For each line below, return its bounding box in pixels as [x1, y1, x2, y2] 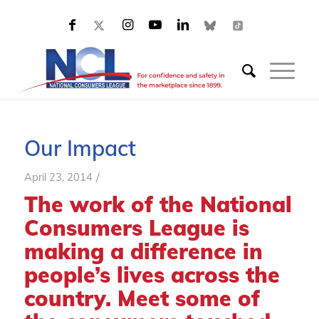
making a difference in [23, 238, 263, 265]
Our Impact [23, 135, 136, 162]
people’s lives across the [23, 261, 280, 288]
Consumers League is [23, 214, 249, 241]
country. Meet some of [23, 285, 260, 312]
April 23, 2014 [23, 170, 93, 184]
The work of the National [23, 191, 292, 218]
